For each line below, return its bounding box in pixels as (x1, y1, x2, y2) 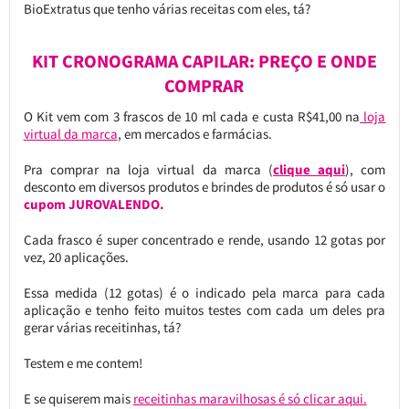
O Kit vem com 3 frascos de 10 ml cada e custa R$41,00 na (23, 108, 361, 126)
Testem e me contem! (23, 354, 142, 372)
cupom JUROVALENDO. (23, 195, 164, 214)
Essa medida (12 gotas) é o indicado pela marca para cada (23, 284, 386, 302)
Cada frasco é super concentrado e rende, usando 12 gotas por (23, 231, 386, 249)
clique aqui (272, 161, 346, 179)
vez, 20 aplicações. (23, 248, 129, 267)
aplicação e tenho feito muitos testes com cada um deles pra (23, 301, 386, 320)
